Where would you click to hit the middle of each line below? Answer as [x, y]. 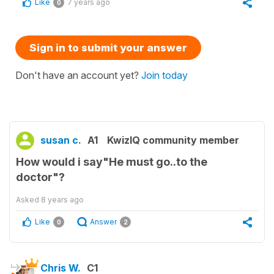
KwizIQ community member [173, 140]
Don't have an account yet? [78, 75]
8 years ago [62, 199]
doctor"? [40, 177]
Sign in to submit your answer [108, 47]
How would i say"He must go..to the [112, 161]
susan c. [61, 140]
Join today [165, 75]
